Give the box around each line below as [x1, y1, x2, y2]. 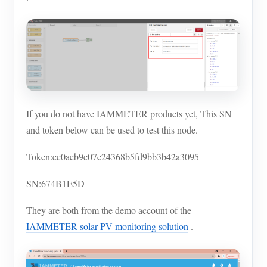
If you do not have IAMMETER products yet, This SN [26, 107, 232, 120]
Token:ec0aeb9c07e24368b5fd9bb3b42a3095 [26, 150, 199, 163]
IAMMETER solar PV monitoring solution [26, 219, 188, 232]
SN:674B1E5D [26, 176, 85, 190]
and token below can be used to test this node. [26, 123, 198, 136]
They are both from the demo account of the [26, 203, 191, 216]
